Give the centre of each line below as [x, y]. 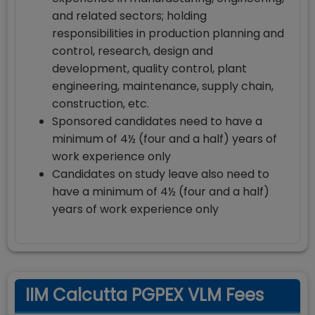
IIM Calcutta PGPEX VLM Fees [144, 295]
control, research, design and [133, 51]
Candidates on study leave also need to [161, 174]
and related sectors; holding [129, 16]
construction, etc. [101, 104]
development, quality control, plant [149, 69]
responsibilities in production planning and [168, 33]
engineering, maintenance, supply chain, [163, 86]
